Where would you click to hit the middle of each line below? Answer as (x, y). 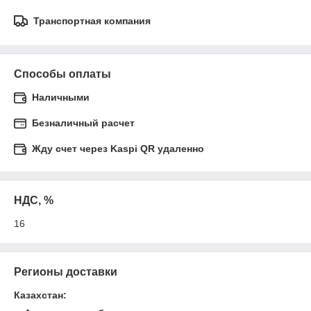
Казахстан (39, 295)
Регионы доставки (66, 272)
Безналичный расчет (83, 123)
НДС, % (34, 200)
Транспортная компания (92, 21)
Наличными (61, 97)
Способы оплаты (62, 74)
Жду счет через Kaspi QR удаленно (118, 149)
